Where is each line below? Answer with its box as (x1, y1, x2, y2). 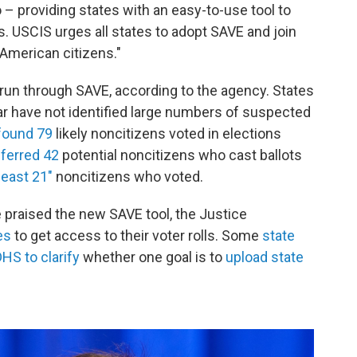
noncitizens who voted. (53, 168, 203, 185)
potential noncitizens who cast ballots (59, 147, 302, 163)
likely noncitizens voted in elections (53, 125, 281, 142)
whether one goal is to (80, 249, 226, 265)
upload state (226, 249, 304, 265)
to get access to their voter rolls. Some (11, 227, 262, 244)
